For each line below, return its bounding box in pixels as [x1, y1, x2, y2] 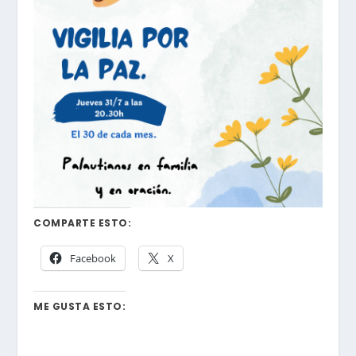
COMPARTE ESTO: [33, 216, 132, 230]
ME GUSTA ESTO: [33, 300, 126, 314]
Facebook [70, 251, 117, 266]
